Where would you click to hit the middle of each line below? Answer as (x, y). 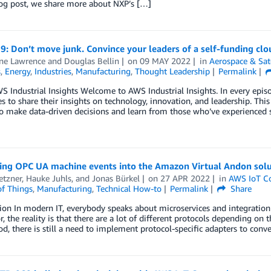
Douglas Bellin (91, 61)
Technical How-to (129, 188)
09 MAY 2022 (165, 61)
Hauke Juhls (48, 178)
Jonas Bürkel (116, 178)
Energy (17, 71)
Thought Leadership (172, 71)
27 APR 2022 (185, 178)
